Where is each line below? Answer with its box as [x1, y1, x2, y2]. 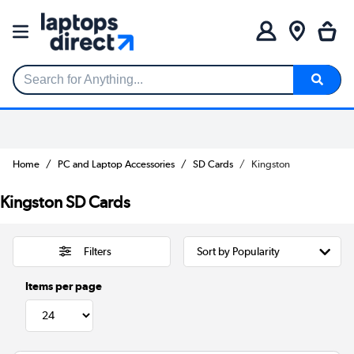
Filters [83, 244, 111, 259]
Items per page [25, 279, 102, 292]
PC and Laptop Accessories [58, 157, 175, 170]
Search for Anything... [13, 79, 133, 93]
